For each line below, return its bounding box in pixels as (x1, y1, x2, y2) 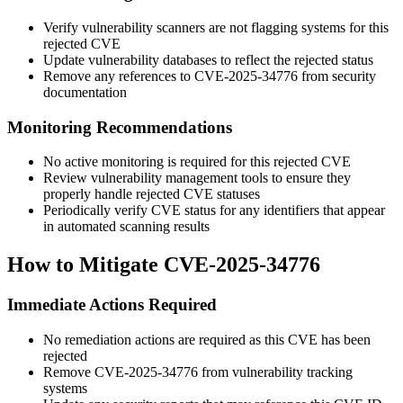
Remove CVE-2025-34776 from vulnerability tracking (43, 363, 353, 380)
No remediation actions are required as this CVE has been (43, 331, 371, 347)
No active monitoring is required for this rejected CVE (43, 154, 351, 170)
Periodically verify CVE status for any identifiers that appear (43, 202, 385, 219)
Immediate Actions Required (7, 295, 217, 315)
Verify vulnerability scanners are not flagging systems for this (43, 19, 389, 35)
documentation (43, 84, 127, 100)
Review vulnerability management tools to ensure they (43, 170, 351, 186)
